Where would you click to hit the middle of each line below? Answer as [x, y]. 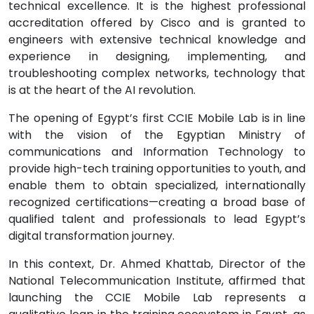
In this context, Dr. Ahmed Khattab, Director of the [157, 264]
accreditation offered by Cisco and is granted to [157, 23]
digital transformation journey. [91, 236]
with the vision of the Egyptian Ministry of [157, 135]
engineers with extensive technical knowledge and [157, 40]
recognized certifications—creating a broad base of [157, 202]
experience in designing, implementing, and [157, 56]
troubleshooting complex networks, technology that [157, 73]
